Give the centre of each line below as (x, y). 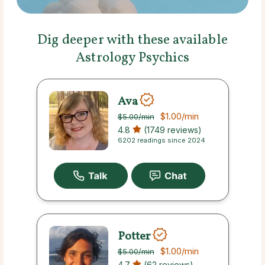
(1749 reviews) (171, 130)
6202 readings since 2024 (161, 140)
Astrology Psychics (132, 58)
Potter (134, 236)
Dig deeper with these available (132, 41)
